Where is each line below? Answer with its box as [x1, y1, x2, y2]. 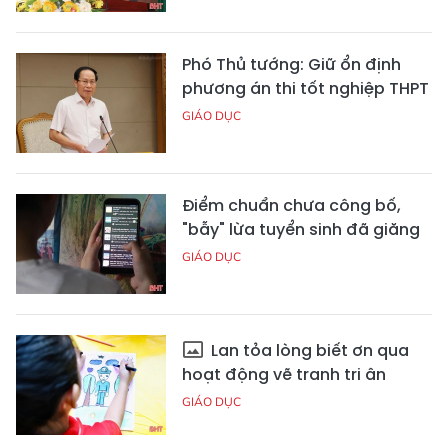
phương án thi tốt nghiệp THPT [182, 77, 429, 101]
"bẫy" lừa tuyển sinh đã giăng [182, 218, 420, 242]
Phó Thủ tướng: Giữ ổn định [182, 53, 401, 77]
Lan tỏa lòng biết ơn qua [207, 339, 409, 363]
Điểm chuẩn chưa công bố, [182, 194, 401, 218]
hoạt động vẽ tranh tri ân [182, 363, 386, 387]
